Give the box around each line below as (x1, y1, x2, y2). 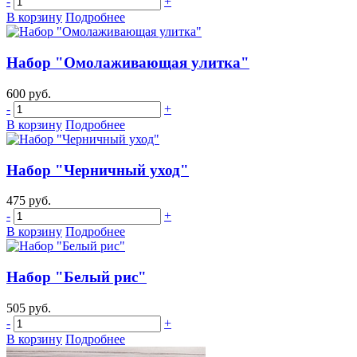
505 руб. (6, 300, 51, 315)
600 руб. (6, 86, 51, 100)
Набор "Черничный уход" (6, 161, 189, 178)
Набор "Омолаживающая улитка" (6, 54, 249, 72)
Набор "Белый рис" (6, 269, 147, 286)
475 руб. (6, 194, 51, 208)
